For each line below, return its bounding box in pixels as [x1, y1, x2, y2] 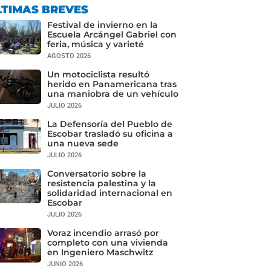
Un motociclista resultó [47, 70, 149, 80]
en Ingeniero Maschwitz [47, 247, 153, 258]
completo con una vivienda [47, 238, 168, 248]
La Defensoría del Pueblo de [47, 119, 172, 129]
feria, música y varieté [47, 39, 144, 50]
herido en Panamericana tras [47, 79, 177, 90]
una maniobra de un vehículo [47, 89, 178, 99]
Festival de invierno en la [47, 20, 158, 30]
